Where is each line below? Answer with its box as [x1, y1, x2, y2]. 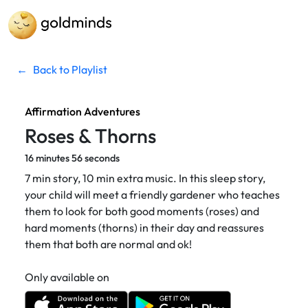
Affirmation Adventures [25, 104, 140, 119]
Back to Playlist [33, 63, 107, 77]
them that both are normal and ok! [25, 237, 192, 252]
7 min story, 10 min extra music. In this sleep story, [25, 171, 265, 186]
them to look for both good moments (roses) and [25, 204, 259, 219]
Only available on [25, 270, 109, 285]
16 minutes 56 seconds [25, 152, 120, 165]
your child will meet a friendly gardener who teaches [25, 188, 280, 202]
